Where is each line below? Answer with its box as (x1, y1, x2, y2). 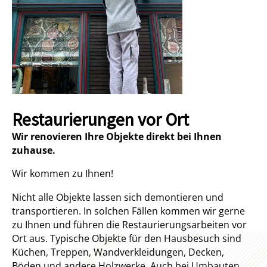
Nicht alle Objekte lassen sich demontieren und (12, 190, 223, 204)
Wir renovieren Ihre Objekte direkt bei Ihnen (12, 130, 222, 143)
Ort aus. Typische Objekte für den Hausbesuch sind (12, 231, 241, 245)
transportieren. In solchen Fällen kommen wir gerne (12, 204, 245, 218)
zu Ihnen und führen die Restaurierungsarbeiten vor (12, 218, 247, 231)
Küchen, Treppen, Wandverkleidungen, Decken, (12, 245, 224, 259)
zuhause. (12, 144, 55, 157)
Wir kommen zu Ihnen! (12, 167, 113, 181)
